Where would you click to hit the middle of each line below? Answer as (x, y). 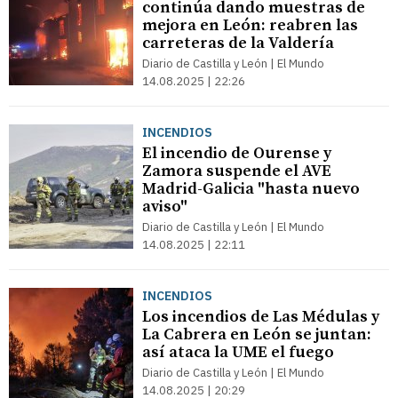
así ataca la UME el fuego (238, 352)
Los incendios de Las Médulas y (261, 317)
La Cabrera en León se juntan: (257, 334)
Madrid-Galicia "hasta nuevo (251, 189)
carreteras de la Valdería (238, 43)
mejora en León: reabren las (250, 25)
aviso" (165, 207)
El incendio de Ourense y (237, 153)
